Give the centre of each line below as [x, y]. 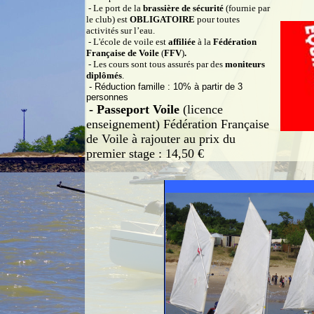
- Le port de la [115, 8]
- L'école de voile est [127, 41]
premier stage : [126, 153]
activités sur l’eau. [121, 30]
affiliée [183, 41]
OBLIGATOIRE [162, 19]
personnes [107, 97]
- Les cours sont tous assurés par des [156, 64]
